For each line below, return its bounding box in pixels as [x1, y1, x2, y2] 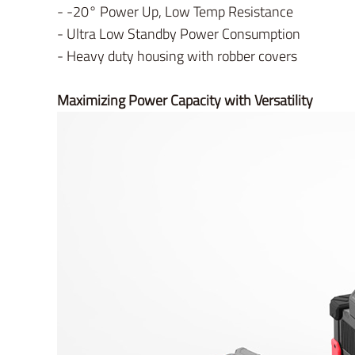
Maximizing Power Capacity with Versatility [57, 90, 313, 111]
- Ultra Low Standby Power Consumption [57, 23, 300, 44]
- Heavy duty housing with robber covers [57, 45, 297, 67]
